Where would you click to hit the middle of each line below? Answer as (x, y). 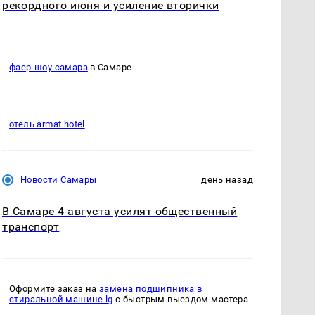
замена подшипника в (151, 289)
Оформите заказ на (54, 289)
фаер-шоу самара (49, 67)
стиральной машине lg (61, 300)
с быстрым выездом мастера (180, 300)
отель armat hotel (47, 124)
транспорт (31, 226)
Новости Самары (59, 179)
